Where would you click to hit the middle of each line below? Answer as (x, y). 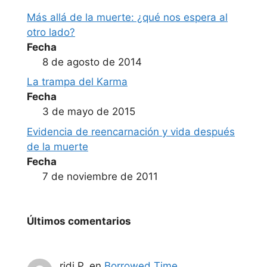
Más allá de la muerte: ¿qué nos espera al (127, 17)
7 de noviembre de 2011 (100, 176)
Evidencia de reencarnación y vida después (131, 131)
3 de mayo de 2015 (89, 112)
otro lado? (51, 32)
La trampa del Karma (77, 82)
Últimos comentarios (79, 221)
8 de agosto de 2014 (92, 62)
